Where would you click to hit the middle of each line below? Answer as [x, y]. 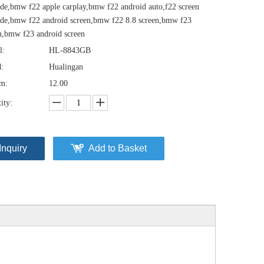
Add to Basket [118, 148]
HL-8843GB [70, 50]
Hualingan [66, 67]
